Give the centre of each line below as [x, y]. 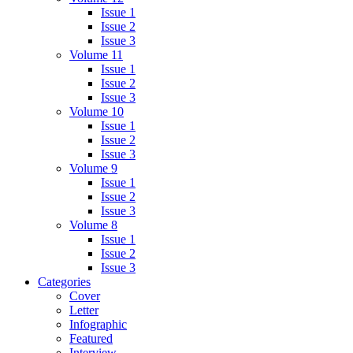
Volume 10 [97, 111]
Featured [91, 338]
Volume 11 [96, 54]
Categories [64, 281]
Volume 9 [93, 168]
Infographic [98, 324]
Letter [84, 310]
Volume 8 [93, 225]
